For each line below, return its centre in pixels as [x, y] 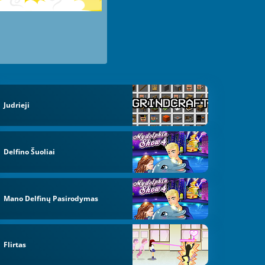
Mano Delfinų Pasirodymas [51, 198]
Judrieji [17, 105]
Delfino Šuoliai [30, 151]
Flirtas [15, 245]
